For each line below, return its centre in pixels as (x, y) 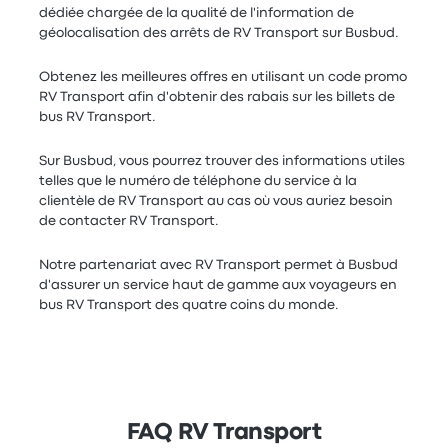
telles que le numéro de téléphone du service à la (198, 181)
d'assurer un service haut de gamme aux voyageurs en (218, 285)
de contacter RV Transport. (129, 221)
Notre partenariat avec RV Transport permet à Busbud (219, 265)
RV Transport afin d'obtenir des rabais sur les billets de (217, 97)
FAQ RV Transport (224, 433)
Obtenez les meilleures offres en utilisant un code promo (223, 77)
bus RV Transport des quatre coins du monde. (189, 305)
